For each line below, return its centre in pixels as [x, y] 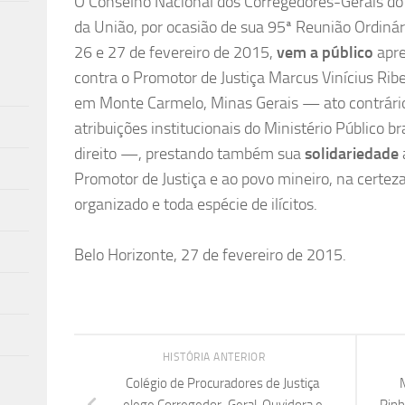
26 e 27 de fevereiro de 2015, [175, 53]
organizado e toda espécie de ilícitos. [196, 205]
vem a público [325, 53]
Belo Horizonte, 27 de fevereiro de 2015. [210, 255]
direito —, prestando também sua [189, 154]
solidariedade [352, 154]
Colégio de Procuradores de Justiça [222, 383]
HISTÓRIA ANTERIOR [215, 358]
